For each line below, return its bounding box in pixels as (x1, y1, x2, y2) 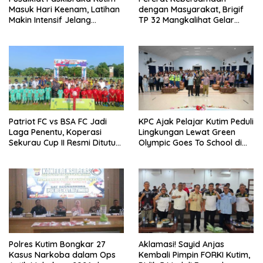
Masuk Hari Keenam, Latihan (9, 4, 120, 15)
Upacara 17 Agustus (9, 25, 86, 36)
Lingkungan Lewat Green (139, 126, 235, 137)
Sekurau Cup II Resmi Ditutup (9, 137, 121, 148)
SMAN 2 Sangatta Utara (139, 147, 231, 159)
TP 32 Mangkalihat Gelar (139, 14, 234, 25)
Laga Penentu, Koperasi (9, 126, 102, 137)
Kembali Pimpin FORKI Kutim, (139, 249, 250, 261)
